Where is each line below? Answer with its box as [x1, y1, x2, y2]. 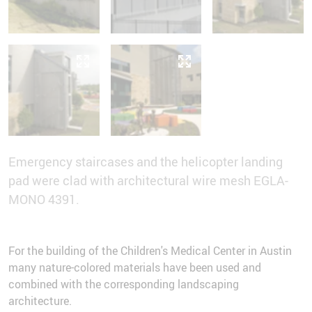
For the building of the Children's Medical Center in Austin [8, 243, 292, 259]
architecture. [8, 293, 72, 309]
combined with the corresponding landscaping [8, 276, 239, 292]
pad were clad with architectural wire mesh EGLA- [8, 172, 288, 189]
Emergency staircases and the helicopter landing [8, 153, 283, 171]
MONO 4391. [8, 191, 79, 208]
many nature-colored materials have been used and [8, 260, 261, 276]
